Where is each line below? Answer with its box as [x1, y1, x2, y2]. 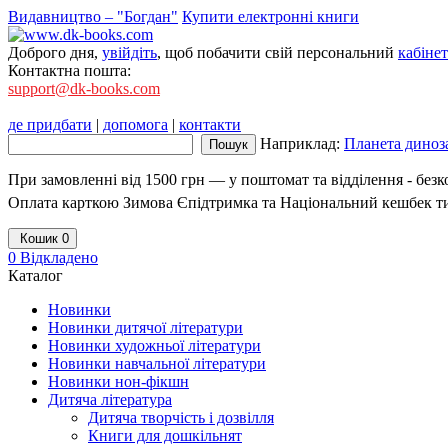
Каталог [8, 267, 63, 284]
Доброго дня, [8, 44, 102, 61]
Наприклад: [260, 135, 344, 152]
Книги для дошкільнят [88, 427, 242, 444]
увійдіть [102, 44, 157, 61]
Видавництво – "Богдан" [8, 8, 178, 25]
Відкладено [16, 249, 98, 266]
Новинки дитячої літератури [48, 319, 243, 336]
